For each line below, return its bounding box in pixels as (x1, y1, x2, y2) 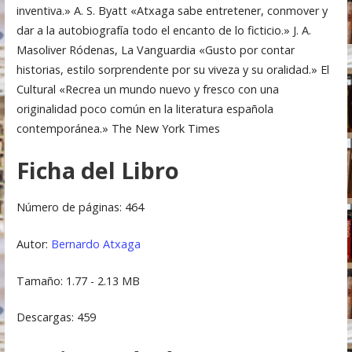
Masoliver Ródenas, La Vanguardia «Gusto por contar (16, 42, 295, 57)
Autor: (16, 236, 51, 252)
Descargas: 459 (16, 310, 96, 325)
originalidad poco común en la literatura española (16, 101, 273, 116)
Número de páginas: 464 (16, 200, 144, 215)
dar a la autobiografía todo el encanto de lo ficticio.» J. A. (16, 22, 311, 38)
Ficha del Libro (16, 155, 179, 186)
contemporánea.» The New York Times (16, 120, 220, 136)
